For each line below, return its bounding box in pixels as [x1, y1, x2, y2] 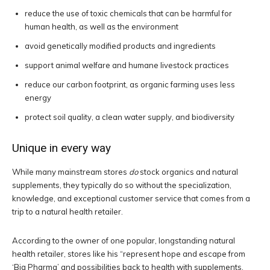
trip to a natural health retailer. [12, 207, 123, 217]
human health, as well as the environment [25, 22, 178, 32]
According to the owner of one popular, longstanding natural [12, 236, 235, 246]
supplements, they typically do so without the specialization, [12, 180, 231, 190]
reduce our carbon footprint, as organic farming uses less [25, 80, 235, 90]
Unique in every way [12, 141, 111, 155]
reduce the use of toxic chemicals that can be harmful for [25, 8, 232, 19]
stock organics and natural [138, 167, 238, 177]
